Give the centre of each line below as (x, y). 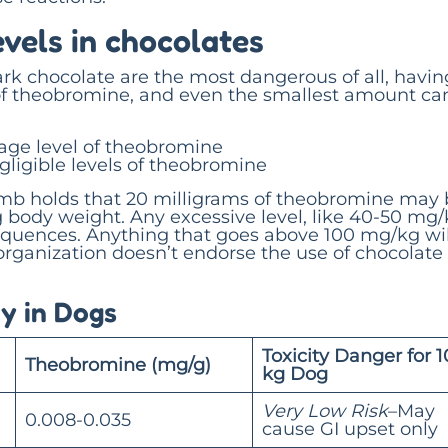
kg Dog (295, 373)
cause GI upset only (350, 428)
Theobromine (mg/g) (118, 364)
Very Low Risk (325, 410)
